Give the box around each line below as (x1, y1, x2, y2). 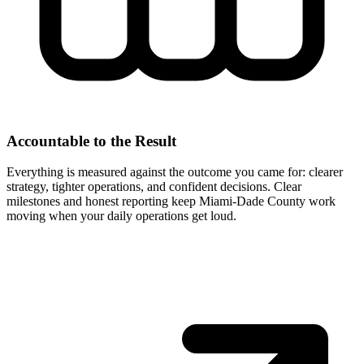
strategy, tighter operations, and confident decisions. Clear (6, 180, 301, 194)
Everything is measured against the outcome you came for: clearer (6, 165, 343, 180)
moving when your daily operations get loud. (6, 209, 236, 223)
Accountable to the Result (6, 132, 176, 149)
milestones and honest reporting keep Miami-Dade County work (6, 194, 336, 209)
